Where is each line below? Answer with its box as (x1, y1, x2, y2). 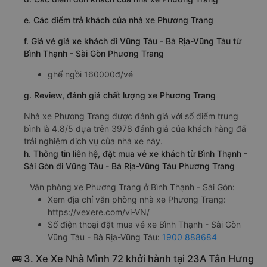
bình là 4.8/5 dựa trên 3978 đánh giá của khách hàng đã (24, 123, 246, 134)
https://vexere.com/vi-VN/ (48, 207, 150, 218)
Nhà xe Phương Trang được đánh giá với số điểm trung (24, 111, 238, 122)
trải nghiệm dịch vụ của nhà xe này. (24, 136, 163, 147)
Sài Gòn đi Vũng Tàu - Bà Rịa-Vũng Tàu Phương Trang (24, 161, 235, 172)
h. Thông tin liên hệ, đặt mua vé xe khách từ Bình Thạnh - (24, 148, 247, 159)
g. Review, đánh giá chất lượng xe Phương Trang (24, 90, 216, 101)
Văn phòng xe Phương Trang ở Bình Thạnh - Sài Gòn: (30, 182, 235, 193)
